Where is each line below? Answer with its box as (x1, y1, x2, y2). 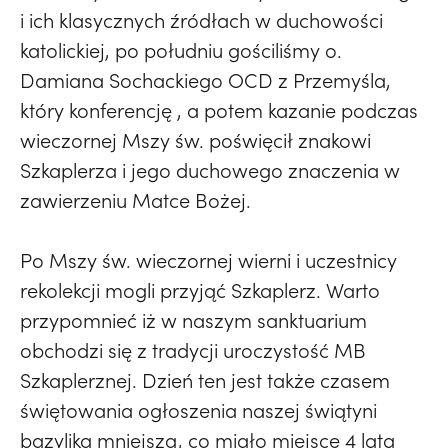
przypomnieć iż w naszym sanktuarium (20, 307, 367, 333)
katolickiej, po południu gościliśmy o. (20, 37, 342, 63)
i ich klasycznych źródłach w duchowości (20, 7, 383, 33)
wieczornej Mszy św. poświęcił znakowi (20, 127, 371, 153)
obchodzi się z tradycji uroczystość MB (20, 337, 366, 363)
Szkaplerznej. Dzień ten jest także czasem (20, 367, 390, 393)
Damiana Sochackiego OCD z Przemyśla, (20, 67, 391, 93)
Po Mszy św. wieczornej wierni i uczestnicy (20, 247, 397, 273)
